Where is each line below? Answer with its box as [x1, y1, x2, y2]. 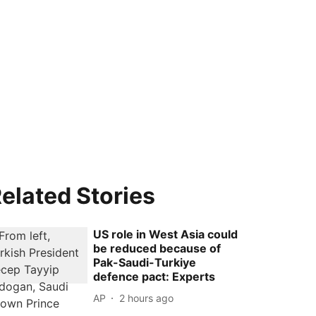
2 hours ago [119, 291, 174, 304]
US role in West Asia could [93, 227, 238, 241]
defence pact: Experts [93, 269, 216, 284]
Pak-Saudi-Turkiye [93, 255, 197, 269]
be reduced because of [93, 241, 221, 255]
